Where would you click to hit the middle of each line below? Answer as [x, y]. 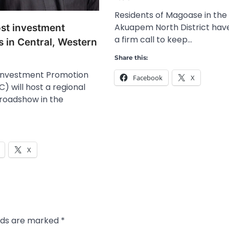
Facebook [148, 78]
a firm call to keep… [153, 40]
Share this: [131, 58]
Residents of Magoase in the [171, 15]
